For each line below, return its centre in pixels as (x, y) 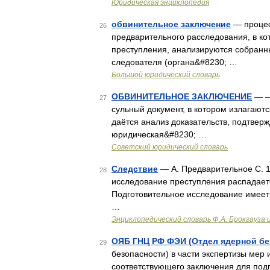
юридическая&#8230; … (159, 134)
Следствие (135, 169)
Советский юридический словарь (170, 147)
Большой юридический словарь (166, 75)
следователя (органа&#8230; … (174, 62)
